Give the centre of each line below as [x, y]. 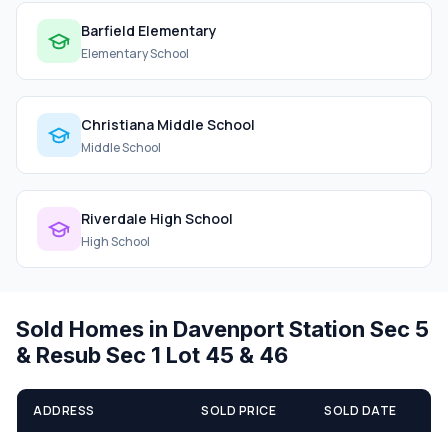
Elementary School [135, 53]
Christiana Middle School [168, 124]
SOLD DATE [360, 410]
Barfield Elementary [149, 30]
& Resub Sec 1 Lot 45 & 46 [152, 355]
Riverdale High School [157, 218]
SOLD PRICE [238, 410]
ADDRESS [64, 410]
